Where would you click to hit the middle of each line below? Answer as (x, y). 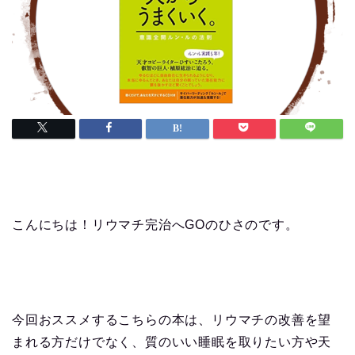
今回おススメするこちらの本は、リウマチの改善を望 (172, 319)
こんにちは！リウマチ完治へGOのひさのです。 (155, 224)
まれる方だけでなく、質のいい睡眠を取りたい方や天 (172, 342)
